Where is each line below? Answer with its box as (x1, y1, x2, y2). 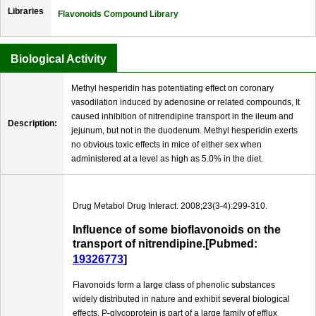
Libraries (8, 6, 44, 17)
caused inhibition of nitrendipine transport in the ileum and (71, 111, 293, 122)
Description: (8, 119, 57, 129)
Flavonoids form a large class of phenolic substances (73, 280, 275, 291)
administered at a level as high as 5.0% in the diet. (71, 154, 263, 164)
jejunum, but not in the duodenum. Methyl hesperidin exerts (71, 126, 298, 136)
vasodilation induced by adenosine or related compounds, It (71, 97, 300, 108)
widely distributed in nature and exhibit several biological (73, 294, 290, 305)
